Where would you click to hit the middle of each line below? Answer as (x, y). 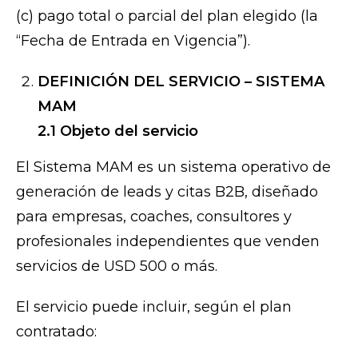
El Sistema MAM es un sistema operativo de (173, 167)
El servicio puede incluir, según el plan (154, 307)
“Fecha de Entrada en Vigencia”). (133, 41)
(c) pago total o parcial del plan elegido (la (167, 16)
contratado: (56, 332)
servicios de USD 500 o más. (117, 267)
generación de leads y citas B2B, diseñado (167, 192)
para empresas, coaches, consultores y (154, 217)
